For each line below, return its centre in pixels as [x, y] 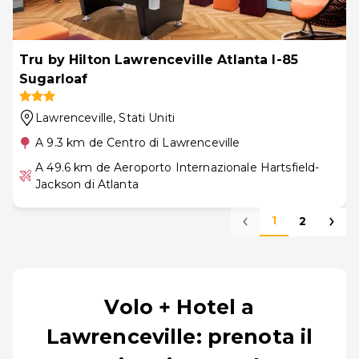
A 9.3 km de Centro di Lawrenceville [138, 142]
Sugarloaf [54, 79]
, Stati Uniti [144, 117]
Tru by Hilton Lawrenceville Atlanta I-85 [159, 59]
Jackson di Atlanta [87, 184]
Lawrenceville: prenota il [179, 336]
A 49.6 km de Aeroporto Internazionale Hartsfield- [177, 167]
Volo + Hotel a [179, 307]
